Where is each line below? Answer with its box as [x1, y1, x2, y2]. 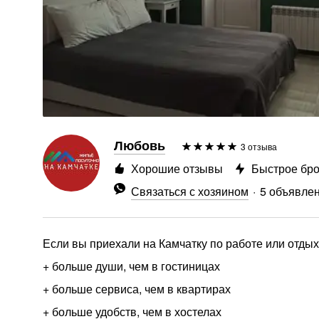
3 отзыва [241, 140, 277, 152]
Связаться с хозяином [131, 183, 249, 199]
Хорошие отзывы [131, 160, 223, 177]
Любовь [114, 136, 165, 155]
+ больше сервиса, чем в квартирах [43, 281, 231, 297]
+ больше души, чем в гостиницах [43, 258, 220, 274]
